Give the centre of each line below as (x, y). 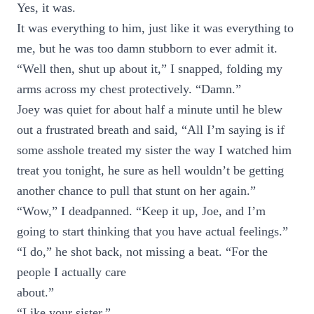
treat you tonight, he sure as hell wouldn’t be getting (150, 170)
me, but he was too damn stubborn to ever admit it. (147, 48)
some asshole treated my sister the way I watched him (154, 150)
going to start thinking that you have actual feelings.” (152, 231)
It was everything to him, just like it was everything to (155, 28)
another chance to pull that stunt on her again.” (136, 191)
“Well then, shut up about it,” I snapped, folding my (150, 69)
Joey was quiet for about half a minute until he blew (150, 109)
